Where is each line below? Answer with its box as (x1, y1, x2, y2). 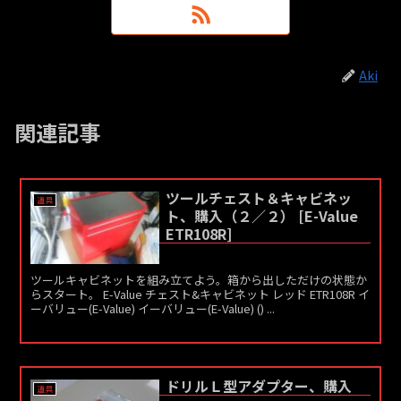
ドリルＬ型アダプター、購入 (165, 375, 352, 397)
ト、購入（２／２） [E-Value (165, 204, 358, 226)
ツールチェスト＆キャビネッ (165, 186, 352, 209)
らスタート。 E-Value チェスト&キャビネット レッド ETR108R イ (30, 285, 371, 303)
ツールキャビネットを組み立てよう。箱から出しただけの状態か (30, 270, 368, 288)
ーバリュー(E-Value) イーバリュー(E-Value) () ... (30, 299, 276, 317)
